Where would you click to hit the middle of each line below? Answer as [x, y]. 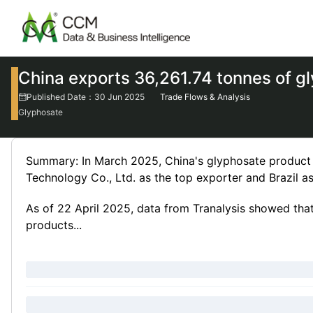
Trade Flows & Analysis [205, 97]
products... [54, 225]
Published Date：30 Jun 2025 [86, 97]
